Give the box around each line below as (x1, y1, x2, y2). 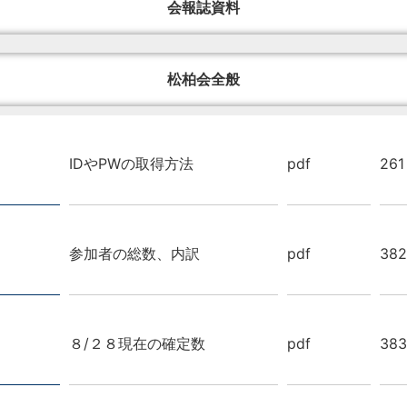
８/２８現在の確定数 (69, 333, 205, 352)
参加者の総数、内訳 (69, 243, 200, 263)
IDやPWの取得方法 (69, 154, 194, 173)
